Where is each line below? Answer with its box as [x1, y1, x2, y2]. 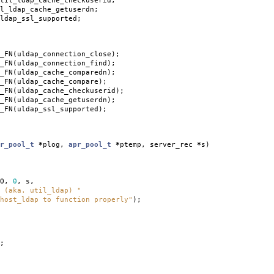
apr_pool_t [68, 140, 111, 149]
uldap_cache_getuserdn [17, 95, 107, 104]
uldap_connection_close [17, 50, 111, 58]
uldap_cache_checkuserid [17, 86, 116, 95]
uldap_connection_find [17, 59, 107, 67]
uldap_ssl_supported [17, 105, 98, 113]
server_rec [146, 140, 197, 149]
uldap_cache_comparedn [17, 68, 107, 76]
